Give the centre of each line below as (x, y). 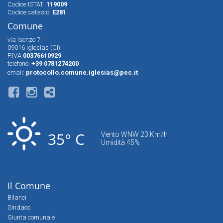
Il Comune (29, 186)
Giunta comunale (31, 217)
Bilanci (17, 197)
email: (17, 72)
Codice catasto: (30, 12)
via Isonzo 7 (24, 40)
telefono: (19, 63)
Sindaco (19, 207)
